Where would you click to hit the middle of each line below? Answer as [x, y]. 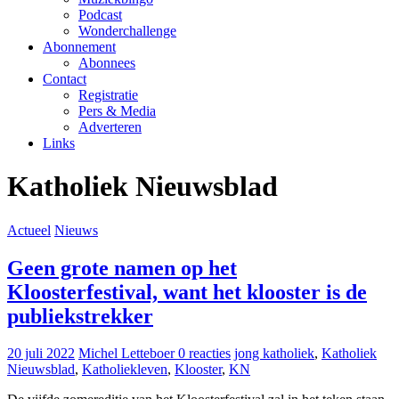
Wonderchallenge [127, 30]
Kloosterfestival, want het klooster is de [187, 292]
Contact [65, 78]
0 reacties [204, 354]
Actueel [29, 230]
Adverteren [110, 126]
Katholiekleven [125, 370]
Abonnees [107, 62]
